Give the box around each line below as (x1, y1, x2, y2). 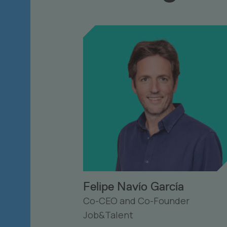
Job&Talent (83, 209, 133, 221)
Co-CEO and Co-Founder (83, 195, 190, 207)
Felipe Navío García (83, 179, 184, 194)
